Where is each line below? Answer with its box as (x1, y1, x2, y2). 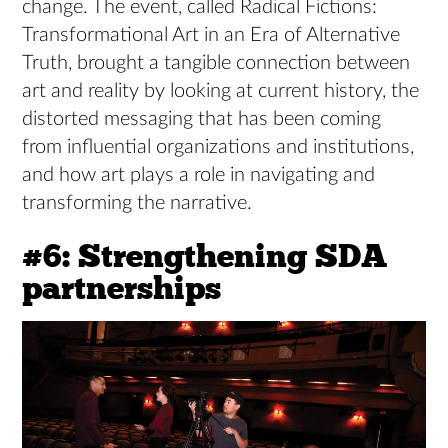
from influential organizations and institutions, (22, 137, 415, 158)
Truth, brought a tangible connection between (22, 53, 411, 74)
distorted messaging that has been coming (22, 109, 382, 130)
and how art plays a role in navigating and (22, 165, 376, 186)
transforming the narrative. (22, 193, 253, 214)
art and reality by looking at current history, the (22, 81, 420, 102)
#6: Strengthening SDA (22, 237, 388, 277)
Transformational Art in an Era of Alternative (22, 25, 401, 46)
